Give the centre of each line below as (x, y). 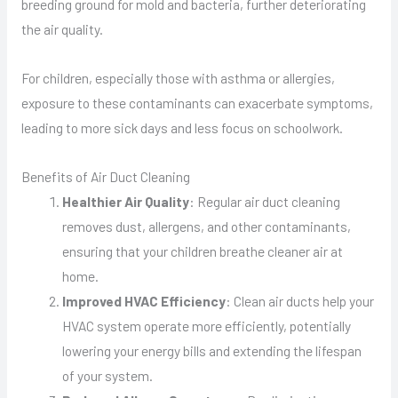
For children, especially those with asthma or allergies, (178, 77)
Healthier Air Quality (126, 201)
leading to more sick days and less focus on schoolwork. (182, 127)
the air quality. (62, 28)
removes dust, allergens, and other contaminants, (207, 226)
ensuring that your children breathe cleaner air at (203, 251)
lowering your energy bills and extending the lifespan (212, 350)
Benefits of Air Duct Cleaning (105, 176)
